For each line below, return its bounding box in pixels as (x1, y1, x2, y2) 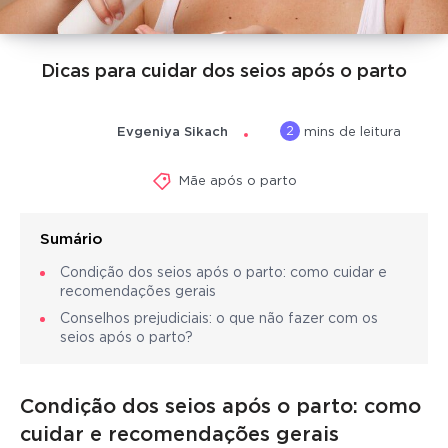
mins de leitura (300, 127, 402, 139)
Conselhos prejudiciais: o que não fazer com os (60, 313, 378, 326)
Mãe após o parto (178, 176, 297, 188)
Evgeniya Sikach (117, 126, 229, 138)
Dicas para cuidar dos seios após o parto (41, 63, 407, 80)
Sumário (40, 233, 103, 247)
